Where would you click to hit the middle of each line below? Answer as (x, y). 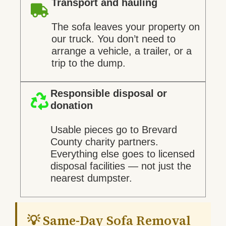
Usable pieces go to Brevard (114, 130)
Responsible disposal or (108, 94)
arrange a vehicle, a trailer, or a (121, 51)
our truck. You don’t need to (113, 39)
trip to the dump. (88, 63)
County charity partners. (104, 142)
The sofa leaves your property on (125, 26)
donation (71, 106)
